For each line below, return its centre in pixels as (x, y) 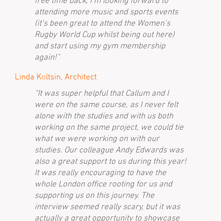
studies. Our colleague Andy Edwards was (109, 149)
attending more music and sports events (106, 11)
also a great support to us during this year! (110, 161)
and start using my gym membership (100, 45)
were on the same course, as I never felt (106, 104)
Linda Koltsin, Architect (56, 76)
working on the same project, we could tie (109, 127)
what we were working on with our (97, 138)
